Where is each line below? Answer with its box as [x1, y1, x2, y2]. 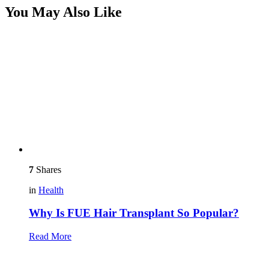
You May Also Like [5, 4, 122, 20]
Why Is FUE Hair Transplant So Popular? [29, 207, 239, 220]
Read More [29, 231, 71, 242]
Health [38, 184, 64, 195]
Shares [34, 164, 61, 175]
